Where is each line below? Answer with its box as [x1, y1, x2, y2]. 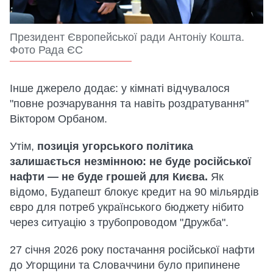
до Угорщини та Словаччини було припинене [10, 259, 240, 272]
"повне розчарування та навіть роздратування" [10, 97, 249, 110]
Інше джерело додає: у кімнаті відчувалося [10, 82, 230, 95]
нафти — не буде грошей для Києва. [10, 171, 211, 183]
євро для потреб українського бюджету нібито [10, 201, 244, 214]
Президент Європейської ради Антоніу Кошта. [10, 31, 244, 44]
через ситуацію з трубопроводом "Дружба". [10, 216, 229, 229]
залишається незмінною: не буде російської [10, 155, 251, 168]
